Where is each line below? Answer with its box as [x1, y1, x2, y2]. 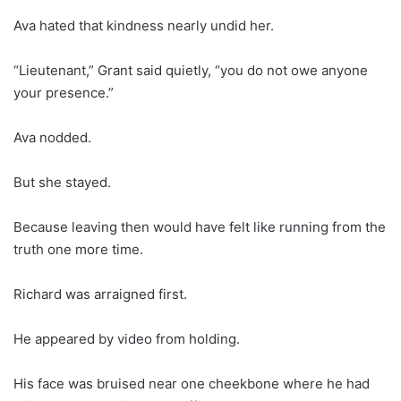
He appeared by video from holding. [13, 329, 240, 347]
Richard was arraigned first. [13, 285, 187, 303]
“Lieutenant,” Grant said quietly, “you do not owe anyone [13, 61, 368, 79]
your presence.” [13, 83, 114, 101]
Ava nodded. [13, 128, 91, 146]
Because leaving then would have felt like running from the [13, 218, 386, 235]
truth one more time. [13, 240, 143, 258]
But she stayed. [13, 173, 111, 191]
